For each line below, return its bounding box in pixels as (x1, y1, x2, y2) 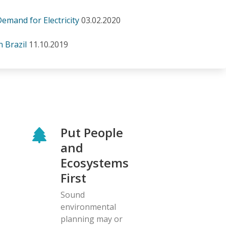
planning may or (61, 213, 123, 224)
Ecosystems (61, 154, 129, 171)
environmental (61, 201, 116, 212)
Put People (61, 124, 123, 141)
